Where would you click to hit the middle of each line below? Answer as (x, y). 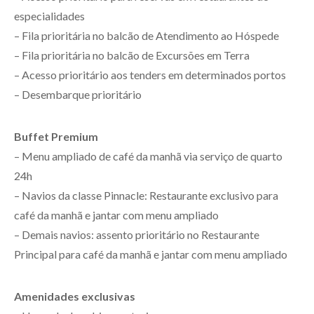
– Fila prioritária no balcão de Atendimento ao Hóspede (146, 35)
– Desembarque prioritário (78, 94)
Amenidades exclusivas (75, 296)
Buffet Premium (56, 136)
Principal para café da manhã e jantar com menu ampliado (151, 254)
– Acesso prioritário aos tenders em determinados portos (150, 74)
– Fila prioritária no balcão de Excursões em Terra (132, 55)
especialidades (49, 15)
